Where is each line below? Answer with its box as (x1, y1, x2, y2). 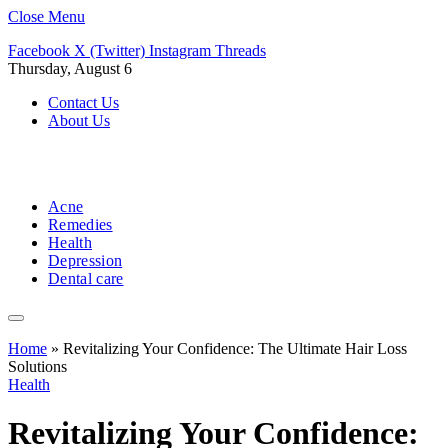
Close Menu (8, 8, 85, 25)
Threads (215, 42, 266, 59)
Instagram (149, 42, 211, 59)
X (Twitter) (74, 42, 145, 59)
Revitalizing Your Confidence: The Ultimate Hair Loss (63, 340, 407, 357)
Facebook (8, 42, 70, 59)
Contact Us (48, 94, 119, 111)
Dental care (48, 270, 124, 287)
